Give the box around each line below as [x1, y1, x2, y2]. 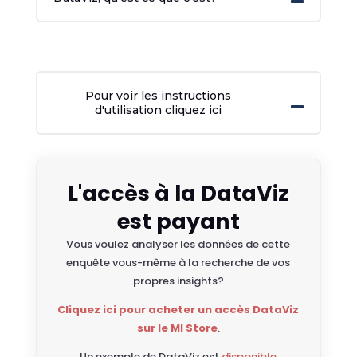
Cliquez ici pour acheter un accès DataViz [57, 302, 300, 318]
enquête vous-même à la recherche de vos [66, 255, 291, 271]
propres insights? [132, 273, 224, 289]
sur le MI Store [136, 320, 218, 336]
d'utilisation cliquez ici [95, 103, 222, 118]
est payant [116, 206, 240, 237]
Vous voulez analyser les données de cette [66, 237, 291, 253]
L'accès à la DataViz [67, 178, 289, 209]
